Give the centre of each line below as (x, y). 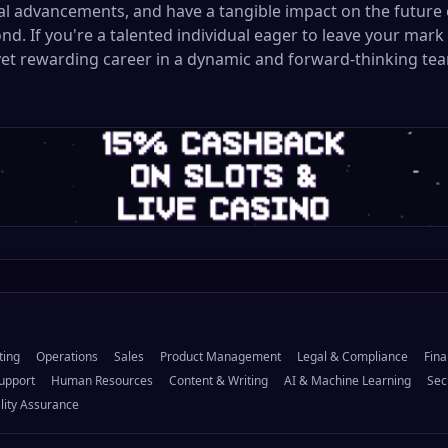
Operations (67, 357)
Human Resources (102, 381)
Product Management (220, 357)
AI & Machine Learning (347, 381)
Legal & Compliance (352, 357)
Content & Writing (218, 381)
